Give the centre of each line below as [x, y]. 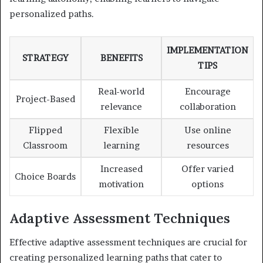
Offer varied [208, 168]
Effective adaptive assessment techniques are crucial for [128, 242]
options [208, 184]
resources [208, 145]
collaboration [208, 106]
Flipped [45, 130]
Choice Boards [45, 176]
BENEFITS [121, 58]
